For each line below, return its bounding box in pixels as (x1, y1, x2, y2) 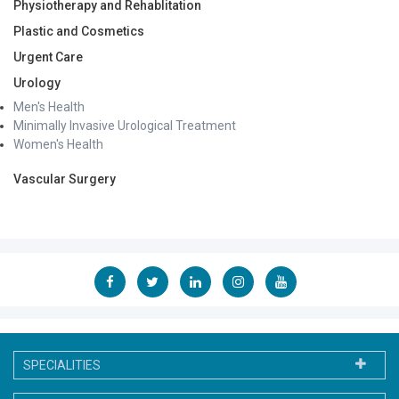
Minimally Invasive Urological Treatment (13, 118, 236, 133)
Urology (13, 75, 61, 90)
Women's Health (13, 136, 103, 151)
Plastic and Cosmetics (13, 23, 144, 38)
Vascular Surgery (13, 171, 116, 186)
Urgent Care (13, 49, 83, 64)
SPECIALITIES (23, 357, 101, 372)
